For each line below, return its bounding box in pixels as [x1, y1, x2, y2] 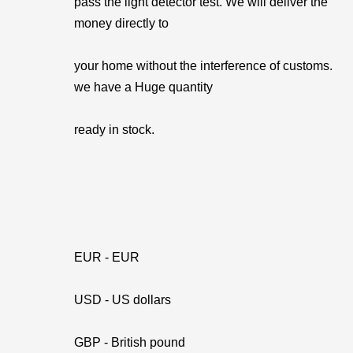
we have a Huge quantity [74, 80, 213, 94]
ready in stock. [74, 123, 154, 136]
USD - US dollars [74, 293, 171, 307]
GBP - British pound [74, 336, 185, 349]
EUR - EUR [74, 251, 139, 264]
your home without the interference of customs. [74, 59, 333, 72]
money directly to [74, 17, 169, 30]
